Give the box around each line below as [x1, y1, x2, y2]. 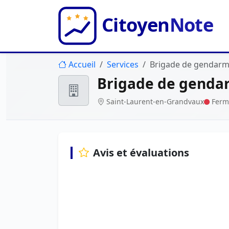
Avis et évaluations [93, 145, 189, 159]
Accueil [68, 59, 96, 70]
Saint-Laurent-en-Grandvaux [106, 97, 204, 106]
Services [107, 59, 139, 70]
